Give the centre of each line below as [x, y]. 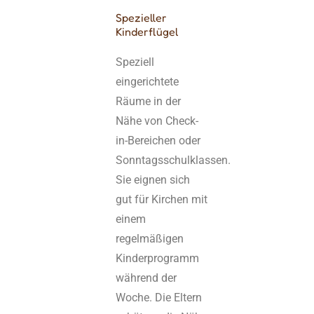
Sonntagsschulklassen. [173, 160]
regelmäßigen [150, 238]
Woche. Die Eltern [159, 297]
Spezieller [142, 18]
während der [146, 278]
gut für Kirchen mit [162, 199]
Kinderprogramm [158, 258]
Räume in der [149, 101]
